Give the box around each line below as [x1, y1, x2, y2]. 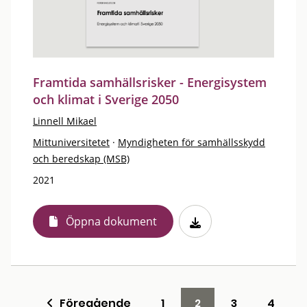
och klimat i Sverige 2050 [33, 91, 179, 108]
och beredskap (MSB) [33, 152, 130, 165]
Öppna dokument [66, 214, 157, 229]
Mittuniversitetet [33, 136, 110, 149]
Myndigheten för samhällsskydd [118, 136, 265, 149]
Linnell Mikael [33, 114, 97, 127]
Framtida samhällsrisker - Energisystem [33, 74, 267, 90]
